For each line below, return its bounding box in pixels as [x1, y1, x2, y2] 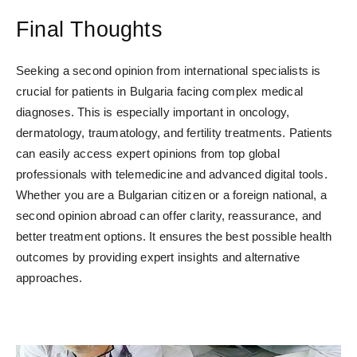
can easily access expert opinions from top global [16, 147, 280, 161]
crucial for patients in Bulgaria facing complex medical [16, 84, 304, 99]
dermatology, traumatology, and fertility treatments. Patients [16, 126, 333, 140]
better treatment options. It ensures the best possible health [16, 229, 332, 244]
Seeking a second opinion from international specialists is [16, 64, 321, 78]
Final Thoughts [16, 18, 163, 42]
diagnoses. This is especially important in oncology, [16, 105, 290, 120]
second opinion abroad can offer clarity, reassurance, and [16, 209, 322, 223]
